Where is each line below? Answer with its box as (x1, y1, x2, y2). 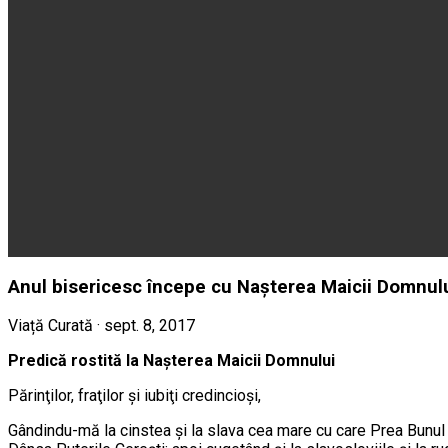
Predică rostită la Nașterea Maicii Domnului (8, 351, 335, 371)
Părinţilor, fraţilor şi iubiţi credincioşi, (8, 386, 261, 406)
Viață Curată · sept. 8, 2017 (8, 316, 195, 336)
